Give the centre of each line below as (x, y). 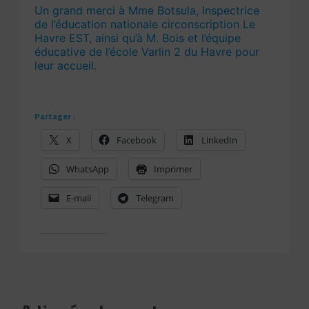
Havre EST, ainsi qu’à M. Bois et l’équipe (138, 38)
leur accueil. (66, 66)
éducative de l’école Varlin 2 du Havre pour (147, 52)
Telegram (155, 198)
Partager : (55, 117)
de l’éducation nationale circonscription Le (145, 24)
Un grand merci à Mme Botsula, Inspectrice (147, 11)
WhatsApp (88, 169)
